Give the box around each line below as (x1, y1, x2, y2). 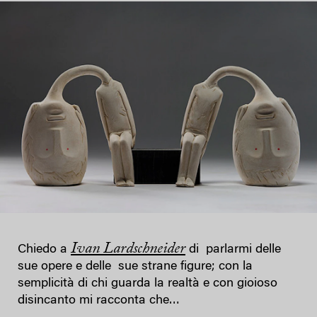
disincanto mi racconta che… (18, 294, 180, 307)
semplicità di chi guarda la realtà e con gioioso (18, 277, 277, 290)
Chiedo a (18, 243, 71, 256)
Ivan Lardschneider (71, 241, 185, 257)
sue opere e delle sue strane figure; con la (18, 260, 253, 273)
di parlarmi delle (189, 243, 281, 256)
